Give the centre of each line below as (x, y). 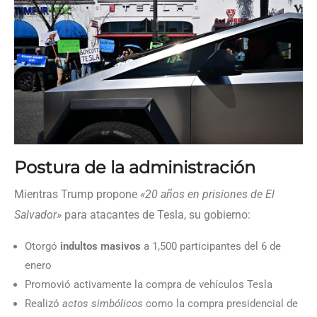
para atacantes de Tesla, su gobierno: (156, 214)
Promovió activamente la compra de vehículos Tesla (149, 284)
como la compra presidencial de (220, 303)
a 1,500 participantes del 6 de (211, 246)
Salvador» (38, 214)
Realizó (44, 303)
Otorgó (42, 246)
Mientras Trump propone (77, 194)
